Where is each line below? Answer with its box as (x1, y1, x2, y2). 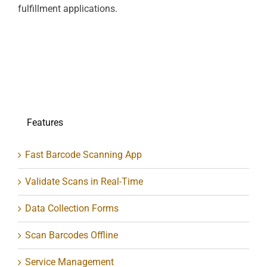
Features (27, 117, 63, 129)
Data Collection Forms (25, 203, 119, 215)
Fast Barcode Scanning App (25, 149, 142, 161)
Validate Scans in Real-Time (25, 176, 143, 188)
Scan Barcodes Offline (25, 229, 118, 241)
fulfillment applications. (18, 2, 117, 14)
